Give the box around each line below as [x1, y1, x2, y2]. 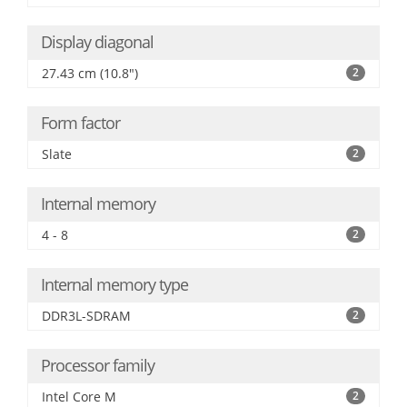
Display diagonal [41, 31, 154, 53]
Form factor [41, 112, 120, 134]
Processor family [41, 354, 154, 376]
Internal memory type [41, 273, 188, 295]
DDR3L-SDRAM [42, 307, 131, 324]
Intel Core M [42, 388, 116, 405]
